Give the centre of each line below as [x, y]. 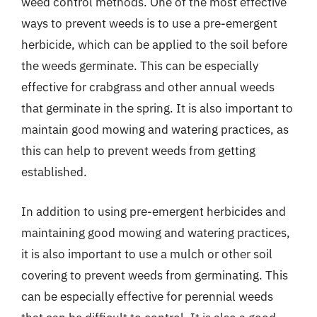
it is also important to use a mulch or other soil [147, 254]
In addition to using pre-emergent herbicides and [154, 211]
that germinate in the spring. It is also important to [157, 108]
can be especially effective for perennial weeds [147, 296]
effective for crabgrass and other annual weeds [148, 87]
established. [54, 172]
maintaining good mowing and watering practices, [156, 232]
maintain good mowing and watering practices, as [155, 129]
